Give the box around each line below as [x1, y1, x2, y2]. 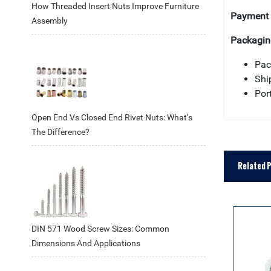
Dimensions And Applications [31, 238, 140, 248]
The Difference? [31, 127, 90, 137]
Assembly [31, 16, 68, 25]
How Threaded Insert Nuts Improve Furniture [31, 1, 199, 11]
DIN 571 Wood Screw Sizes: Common [31, 224, 169, 233]
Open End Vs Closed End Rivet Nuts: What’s [31, 113, 192, 122]
